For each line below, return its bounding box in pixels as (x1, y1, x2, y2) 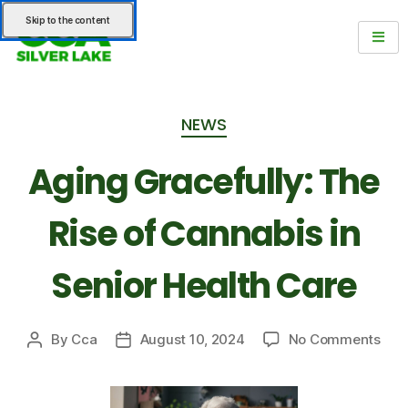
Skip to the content (25, 15, 110, 25)
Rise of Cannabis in (48, 209, 360, 259)
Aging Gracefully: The (28, 158, 380, 207)
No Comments (288, 331, 381, 349)
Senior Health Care (51, 261, 357, 311)
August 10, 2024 (139, 331, 245, 349)
